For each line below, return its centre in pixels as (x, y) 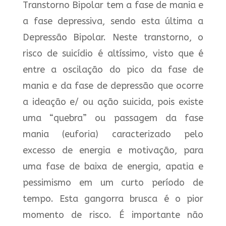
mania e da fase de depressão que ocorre (113, 86)
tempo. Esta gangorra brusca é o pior (113, 199)
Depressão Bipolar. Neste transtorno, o (113, 37)
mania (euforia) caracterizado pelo (113, 134)
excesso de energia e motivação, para (113, 150)
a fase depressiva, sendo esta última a (113, 21)
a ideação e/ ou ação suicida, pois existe (113, 102)
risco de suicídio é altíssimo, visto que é (113, 53)
